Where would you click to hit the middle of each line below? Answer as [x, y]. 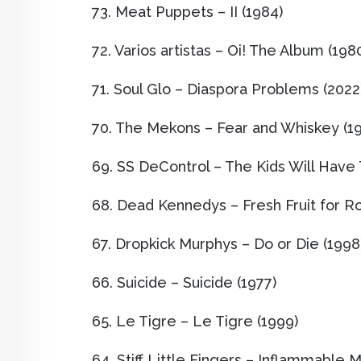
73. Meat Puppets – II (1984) [187, 12]
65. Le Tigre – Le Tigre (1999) [195, 322]
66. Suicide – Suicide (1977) [184, 283]
